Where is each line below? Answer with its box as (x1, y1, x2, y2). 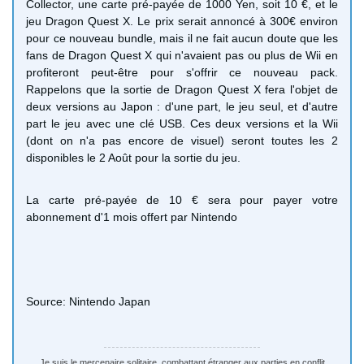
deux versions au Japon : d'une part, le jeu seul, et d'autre (26, 99, 338, 113)
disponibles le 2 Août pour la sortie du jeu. (26, 150, 240, 164)
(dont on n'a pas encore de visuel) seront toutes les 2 (26, 133, 338, 147)
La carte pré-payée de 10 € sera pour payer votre (26, 193, 338, 206)
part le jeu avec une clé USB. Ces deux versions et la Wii (26, 116, 338, 130)
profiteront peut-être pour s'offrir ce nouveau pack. (26, 65, 338, 79)
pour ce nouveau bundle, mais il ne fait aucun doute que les (26, 31, 338, 45)
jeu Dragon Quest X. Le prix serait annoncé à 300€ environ (26, 14, 338, 28)
